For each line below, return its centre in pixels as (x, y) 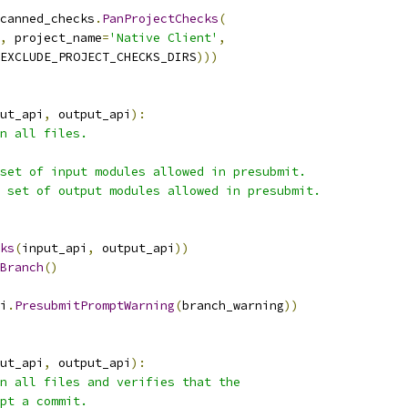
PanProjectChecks (160, 19)
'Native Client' (164, 38)
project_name (55, 38)
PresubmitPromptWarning (95, 306)
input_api (55, 248)
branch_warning (233, 306)
